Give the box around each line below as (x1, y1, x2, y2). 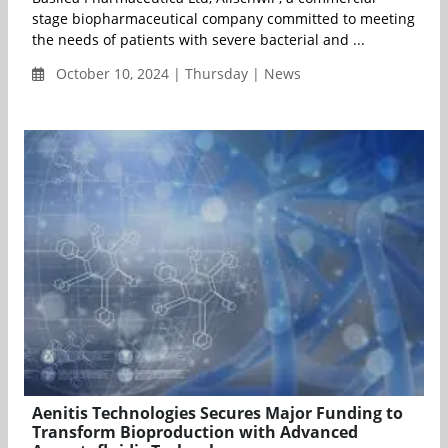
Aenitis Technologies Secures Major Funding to (32, 402, 403, 425)
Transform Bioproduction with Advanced (32, 421, 358, 444)
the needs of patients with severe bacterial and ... (32, 30, 365, 50)
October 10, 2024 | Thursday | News (52, 64, 301, 84)
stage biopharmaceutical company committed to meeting (32, 9, 415, 29)
